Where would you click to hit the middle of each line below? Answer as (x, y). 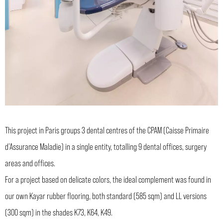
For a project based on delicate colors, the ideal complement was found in (108, 179)
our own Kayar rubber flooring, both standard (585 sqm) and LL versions (106, 195)
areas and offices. (30, 163)
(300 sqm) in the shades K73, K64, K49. (59, 212)
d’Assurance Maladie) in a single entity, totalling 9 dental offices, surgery (106, 146)
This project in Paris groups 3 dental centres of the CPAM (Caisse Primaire (107, 130)
